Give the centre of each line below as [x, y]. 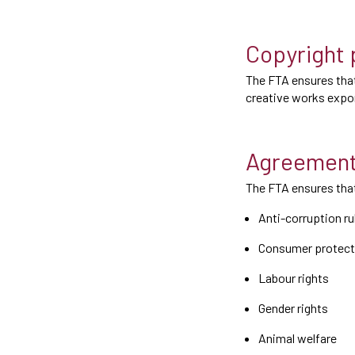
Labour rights [294, 278]
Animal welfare [298, 338]
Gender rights [293, 308]
